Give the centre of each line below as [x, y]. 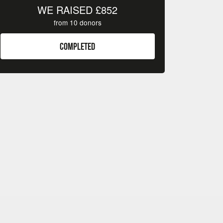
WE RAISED [67, 9]
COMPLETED [78, 46]
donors [89, 22]
